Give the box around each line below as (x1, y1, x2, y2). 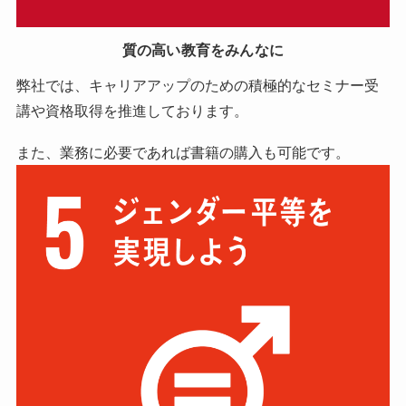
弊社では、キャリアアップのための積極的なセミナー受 (15, 76, 379, 93)
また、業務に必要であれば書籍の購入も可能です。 (15, 143, 350, 160)
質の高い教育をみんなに (121, 42, 285, 59)
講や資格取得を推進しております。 (15, 101, 248, 119)
